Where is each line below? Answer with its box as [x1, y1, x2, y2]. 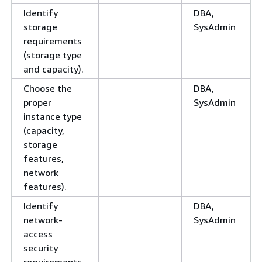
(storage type [23, 49, 82, 61]
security [23, 242, 58, 254]
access [23, 228, 53, 240]
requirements [23, 35, 82, 47]
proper [23, 96, 51, 109]
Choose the [23, 82, 72, 95]
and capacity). [23, 63, 84, 75]
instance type [23, 111, 82, 123]
